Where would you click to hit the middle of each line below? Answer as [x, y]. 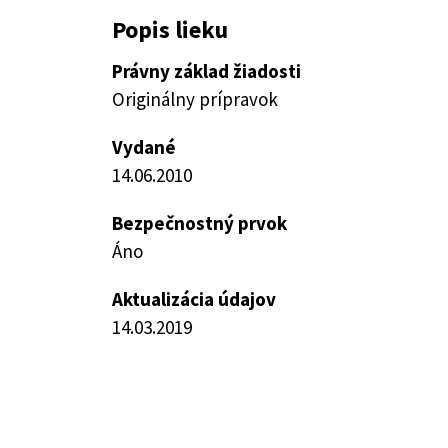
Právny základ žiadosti [206, 71]
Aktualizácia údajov [194, 299]
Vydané [144, 147]
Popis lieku [170, 29]
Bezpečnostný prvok [199, 223]
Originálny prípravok [195, 99]
